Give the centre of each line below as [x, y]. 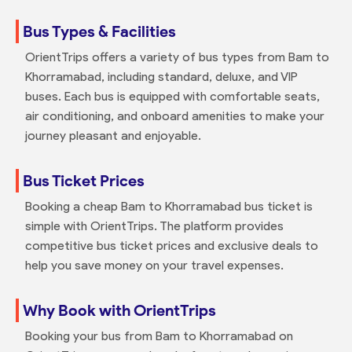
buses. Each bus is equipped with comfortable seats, [172, 96]
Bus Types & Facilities [99, 31]
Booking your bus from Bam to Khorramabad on [159, 335]
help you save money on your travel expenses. [154, 265]
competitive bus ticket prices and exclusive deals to [171, 245]
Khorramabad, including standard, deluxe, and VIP [161, 76]
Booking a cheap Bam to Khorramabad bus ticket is [169, 206]
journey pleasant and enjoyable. [113, 135]
